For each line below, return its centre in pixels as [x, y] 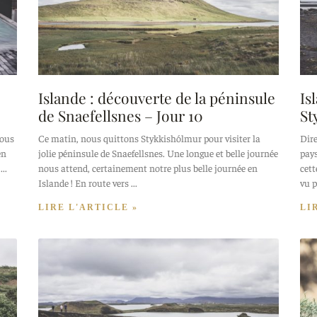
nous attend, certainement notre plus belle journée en [148, 167]
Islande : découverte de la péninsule [157, 97]
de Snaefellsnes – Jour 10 [121, 115]
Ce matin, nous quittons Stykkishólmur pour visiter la [149, 138]
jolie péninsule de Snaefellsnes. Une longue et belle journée [158, 152]
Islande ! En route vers [83, 182]
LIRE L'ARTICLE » [88, 207]
